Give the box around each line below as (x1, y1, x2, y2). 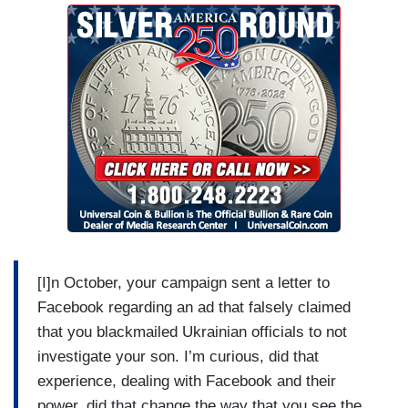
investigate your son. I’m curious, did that (37, 347, 319, 365)
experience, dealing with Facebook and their (37, 372, 336, 390)
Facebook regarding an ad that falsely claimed (37, 298, 351, 316)
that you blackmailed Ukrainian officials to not (37, 322, 347, 341)
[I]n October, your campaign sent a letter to (37, 273, 330, 291)
